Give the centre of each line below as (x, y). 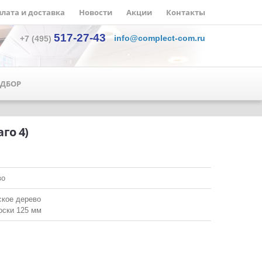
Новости (96, 12)
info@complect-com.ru (160, 38)
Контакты (186, 12)
